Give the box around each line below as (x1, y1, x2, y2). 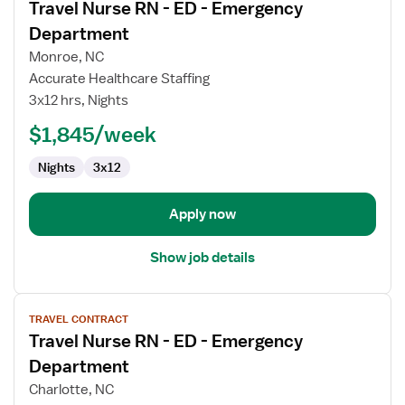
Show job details (150, 249, 255, 267)
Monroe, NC (29, 48, 104, 66)
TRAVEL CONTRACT (29, 312, 128, 326)
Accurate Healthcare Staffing (29, 70, 210, 88)
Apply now (169, 205, 236, 223)
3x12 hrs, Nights (29, 91, 128, 109)
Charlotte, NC (29, 381, 114, 399)
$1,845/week (29, 121, 156, 146)
